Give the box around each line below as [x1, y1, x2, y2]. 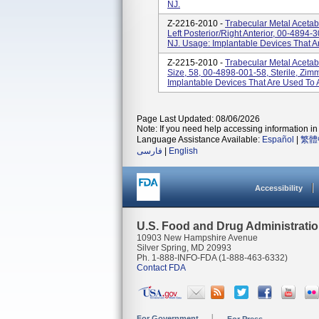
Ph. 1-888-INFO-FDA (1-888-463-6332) [137, 253, 288, 263]
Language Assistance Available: [137, 135, 262, 145]
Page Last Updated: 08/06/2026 [137, 114, 260, 124]
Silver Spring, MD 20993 [137, 243, 231, 253]
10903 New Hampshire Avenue [137, 233, 258, 243]
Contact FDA [137, 263, 186, 273]
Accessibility [255, 184, 303, 192]
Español [262, 135, 294, 145]
